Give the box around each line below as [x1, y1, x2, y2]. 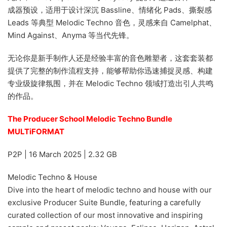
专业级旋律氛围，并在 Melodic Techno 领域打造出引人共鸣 [8, 79, 213, 88]
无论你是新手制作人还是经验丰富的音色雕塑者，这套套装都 [8, 53, 213, 63]
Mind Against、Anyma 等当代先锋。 [8, 30, 134, 40]
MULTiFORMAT [8, 127, 64, 136]
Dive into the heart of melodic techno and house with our [8, 185, 212, 195]
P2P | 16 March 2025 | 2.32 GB [8, 149, 117, 159]
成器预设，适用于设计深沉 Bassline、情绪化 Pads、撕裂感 [8, 5, 212, 15]
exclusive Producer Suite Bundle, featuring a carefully [8, 198, 201, 207]
